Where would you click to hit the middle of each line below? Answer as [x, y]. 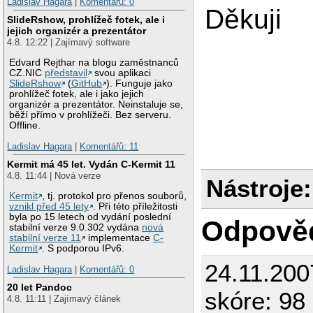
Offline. [25, 126]
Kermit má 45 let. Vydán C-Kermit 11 [92, 165]
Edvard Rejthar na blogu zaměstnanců [94, 63]
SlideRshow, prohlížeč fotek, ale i [86, 20]
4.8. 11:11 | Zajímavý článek [64, 299]
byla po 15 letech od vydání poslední [90, 217]
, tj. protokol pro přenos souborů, [115, 196]
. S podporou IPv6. [83, 248]
